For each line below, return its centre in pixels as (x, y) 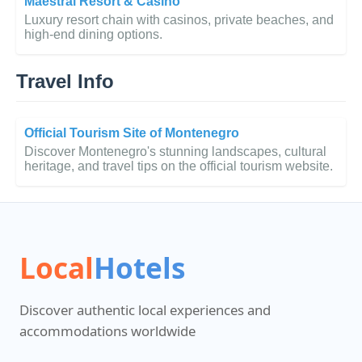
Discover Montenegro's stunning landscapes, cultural (175, 151)
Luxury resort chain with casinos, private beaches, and (179, 19)
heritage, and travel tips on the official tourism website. (179, 166)
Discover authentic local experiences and (145, 309)
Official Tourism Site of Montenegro (132, 133)
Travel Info (65, 81)
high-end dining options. (93, 34)
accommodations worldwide (107, 330)
